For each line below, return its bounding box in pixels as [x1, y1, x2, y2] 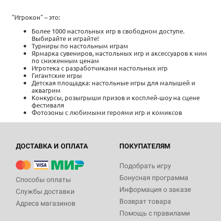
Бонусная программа [119, 174, 188, 182]
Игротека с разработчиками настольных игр [32, 64, 168, 73]
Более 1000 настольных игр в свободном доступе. [32, 27, 184, 36]
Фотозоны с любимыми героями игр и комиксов [32, 108, 182, 117]
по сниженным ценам [32, 56, 99, 65]
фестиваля [32, 101, 64, 110]
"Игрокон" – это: [12, 13, 60, 22]
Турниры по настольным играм [32, 41, 128, 50]
